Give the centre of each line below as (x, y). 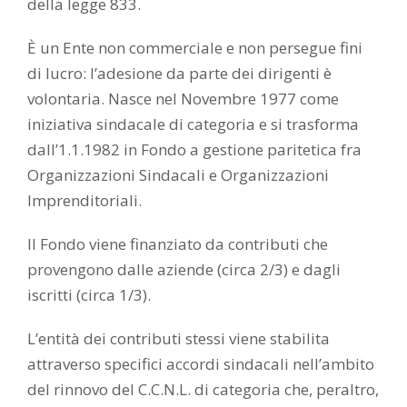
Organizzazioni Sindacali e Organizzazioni (178, 175)
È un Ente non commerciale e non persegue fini (195, 48)
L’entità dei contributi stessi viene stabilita (179, 339)
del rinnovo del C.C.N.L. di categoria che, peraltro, (203, 390)
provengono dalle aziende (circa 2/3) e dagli (184, 270)
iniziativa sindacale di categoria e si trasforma (193, 124)
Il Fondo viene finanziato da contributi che (178, 244)
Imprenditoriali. (84, 201)
